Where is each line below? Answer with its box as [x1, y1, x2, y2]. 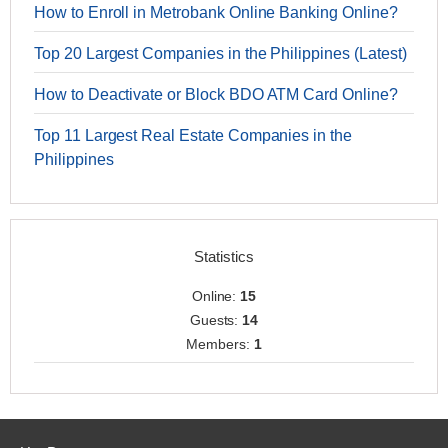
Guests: [189, 312, 243, 328]
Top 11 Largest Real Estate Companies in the [34, 127, 352, 144]
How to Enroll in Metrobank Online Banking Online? [34, 4, 398, 21]
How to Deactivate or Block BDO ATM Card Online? [34, 86, 398, 103]
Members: [186, 336, 254, 352]
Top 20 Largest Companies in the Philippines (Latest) [34, 45, 407, 62]
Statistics [194, 248, 254, 265]
